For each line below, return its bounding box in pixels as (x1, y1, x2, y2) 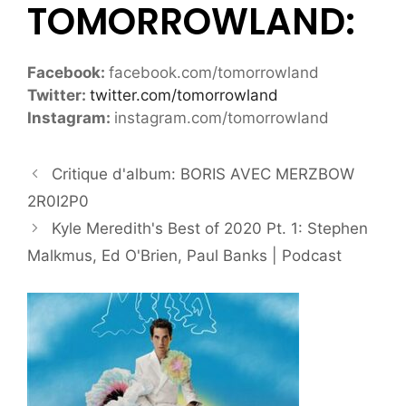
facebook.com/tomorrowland (109, 63, 319, 82)
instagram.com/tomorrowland (114, 109, 329, 128)
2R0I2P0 (27, 192, 89, 211)
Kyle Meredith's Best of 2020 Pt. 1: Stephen (52, 219, 369, 238)
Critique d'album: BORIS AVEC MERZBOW (52, 165, 355, 184)
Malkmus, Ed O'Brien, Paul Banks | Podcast (27, 246, 342, 266)
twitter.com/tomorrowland (90, 86, 278, 105)
